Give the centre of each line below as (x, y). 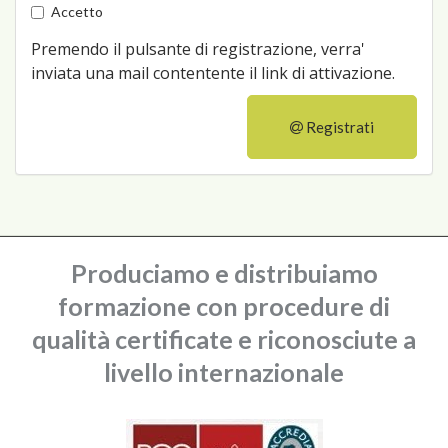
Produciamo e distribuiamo (224, 273)
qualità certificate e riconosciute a (224, 339)
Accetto (77, 11)
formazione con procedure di (224, 306)
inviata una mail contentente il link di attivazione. (213, 73)
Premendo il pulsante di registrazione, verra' (198, 49)
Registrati (340, 127)
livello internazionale (224, 372)
